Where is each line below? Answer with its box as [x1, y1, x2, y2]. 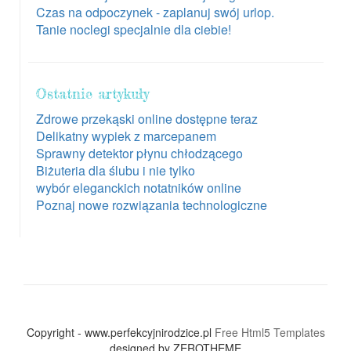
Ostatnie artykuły [36, 84, 149, 102]
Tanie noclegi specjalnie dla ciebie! [36, 20, 231, 38]
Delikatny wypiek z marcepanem [36, 126, 216, 145]
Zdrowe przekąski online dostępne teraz [36, 109, 258, 128]
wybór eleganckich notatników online [36, 178, 241, 197]
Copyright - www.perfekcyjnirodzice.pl [26, 324, 215, 340]
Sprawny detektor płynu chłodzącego [36, 143, 243, 162]
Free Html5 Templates [214, 324, 325, 340]
